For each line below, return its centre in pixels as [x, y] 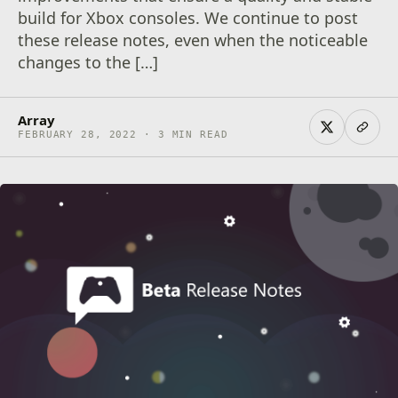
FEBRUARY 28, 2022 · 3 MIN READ [123, 135]
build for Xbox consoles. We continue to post [188, 18]
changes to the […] [88, 62]
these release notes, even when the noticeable [193, 40]
